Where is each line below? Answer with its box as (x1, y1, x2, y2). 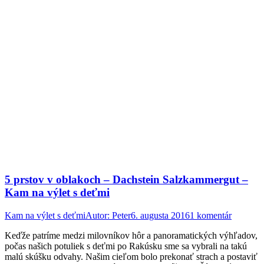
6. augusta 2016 (131, 210, 190, 220)
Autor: (85, 210, 112, 220)
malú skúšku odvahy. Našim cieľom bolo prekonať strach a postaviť (5, 251, 258, 262)
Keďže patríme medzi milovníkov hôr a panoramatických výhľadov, (5, 230, 258, 240)
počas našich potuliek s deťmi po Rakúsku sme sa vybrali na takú (5, 240, 247, 251)
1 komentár (190, 210, 232, 220)
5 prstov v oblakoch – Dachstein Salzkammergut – (5, 173, 248, 186)
